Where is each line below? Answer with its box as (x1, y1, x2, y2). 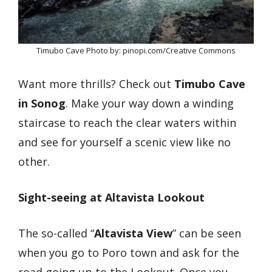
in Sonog (18, 95, 66, 110)
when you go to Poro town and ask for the (18, 245, 239, 260)
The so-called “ (18, 225, 94, 240)
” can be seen (172, 225, 241, 240)
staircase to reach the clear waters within (18, 115, 236, 130)
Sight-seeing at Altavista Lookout (18, 189, 205, 205)
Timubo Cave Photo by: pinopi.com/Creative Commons (36, 44, 236, 56)
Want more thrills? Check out (18, 76, 174, 91)
